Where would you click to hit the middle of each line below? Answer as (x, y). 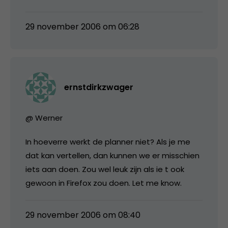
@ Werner (44, 118)
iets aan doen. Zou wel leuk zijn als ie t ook (105, 169)
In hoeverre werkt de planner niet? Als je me (108, 141)
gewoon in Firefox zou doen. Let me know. (104, 183)
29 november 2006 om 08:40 (83, 215)
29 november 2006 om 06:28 (82, 26)
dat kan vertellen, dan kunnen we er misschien (112, 155)
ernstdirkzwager (99, 87)
